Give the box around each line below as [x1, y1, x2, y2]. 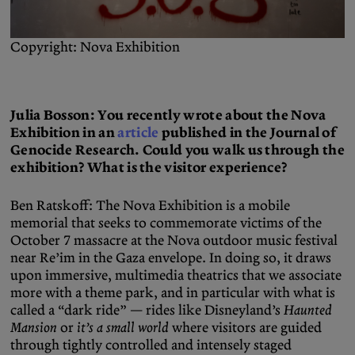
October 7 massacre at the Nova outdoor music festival [10, 231, 338, 250]
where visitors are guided [172, 319, 322, 337]
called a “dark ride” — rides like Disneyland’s [10, 301, 284, 319]
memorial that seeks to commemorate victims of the [10, 214, 322, 232]
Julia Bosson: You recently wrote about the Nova [10, 106, 326, 124]
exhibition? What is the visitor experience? [10, 158, 288, 177]
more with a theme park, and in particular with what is [10, 284, 335, 302]
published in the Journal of [158, 124, 337, 142]
